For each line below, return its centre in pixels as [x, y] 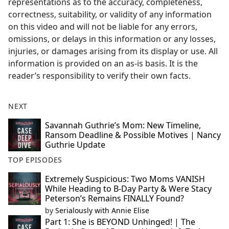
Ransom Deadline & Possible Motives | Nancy [133, 135]
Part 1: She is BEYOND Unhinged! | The [120, 222]
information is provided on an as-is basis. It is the [103, 64]
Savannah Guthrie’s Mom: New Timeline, [123, 125]
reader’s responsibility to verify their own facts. [99, 76]
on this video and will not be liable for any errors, [103, 27]
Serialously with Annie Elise [102, 211]
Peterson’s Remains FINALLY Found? [114, 199]
